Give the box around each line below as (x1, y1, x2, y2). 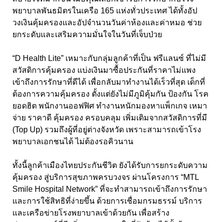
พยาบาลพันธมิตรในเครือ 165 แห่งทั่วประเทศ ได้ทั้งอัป (12, 6, 197, 15)
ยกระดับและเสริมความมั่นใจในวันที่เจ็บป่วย (12, 30, 162, 39)
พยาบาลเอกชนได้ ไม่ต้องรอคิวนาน (12, 137, 135, 146)
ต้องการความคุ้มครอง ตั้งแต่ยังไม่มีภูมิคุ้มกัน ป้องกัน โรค (12, 89, 209, 98)
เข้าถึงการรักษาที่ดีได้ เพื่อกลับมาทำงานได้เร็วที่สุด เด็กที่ (12, 77, 205, 86)
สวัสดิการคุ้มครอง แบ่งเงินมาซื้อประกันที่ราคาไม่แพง (12, 65, 196, 74)
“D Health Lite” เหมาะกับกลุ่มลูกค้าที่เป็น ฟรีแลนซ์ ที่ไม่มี (12, 54, 206, 62)
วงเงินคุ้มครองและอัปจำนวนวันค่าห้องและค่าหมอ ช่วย (12, 18, 202, 27)
